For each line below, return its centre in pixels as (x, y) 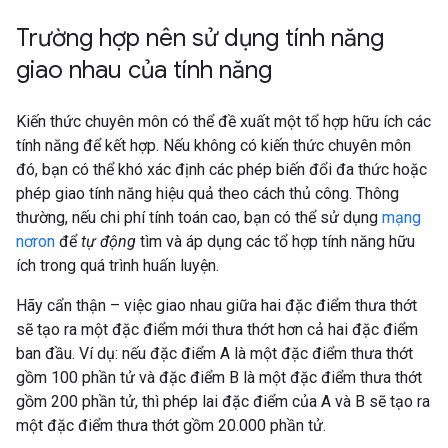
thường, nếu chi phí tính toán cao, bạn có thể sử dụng (199, 217)
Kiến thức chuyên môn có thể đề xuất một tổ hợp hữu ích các (223, 121)
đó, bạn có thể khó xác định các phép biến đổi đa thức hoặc (221, 169)
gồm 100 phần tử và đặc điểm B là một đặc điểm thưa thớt (219, 377)
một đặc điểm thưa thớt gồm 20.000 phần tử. (171, 425)
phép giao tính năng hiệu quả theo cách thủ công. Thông (207, 193)
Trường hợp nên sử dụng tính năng (200, 38)
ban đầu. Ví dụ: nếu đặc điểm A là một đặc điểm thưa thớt (214, 353)
